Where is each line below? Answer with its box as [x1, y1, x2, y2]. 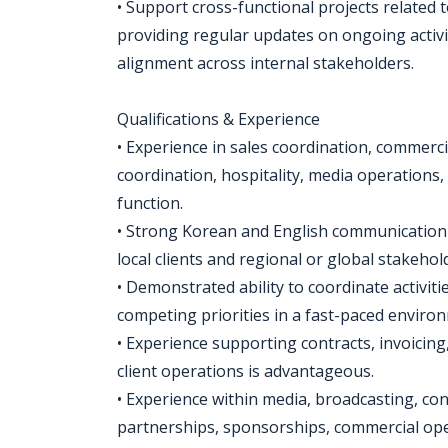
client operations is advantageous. [117, 360, 374, 382]
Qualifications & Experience [117, 108, 320, 130]
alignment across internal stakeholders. [117, 52, 414, 74]
